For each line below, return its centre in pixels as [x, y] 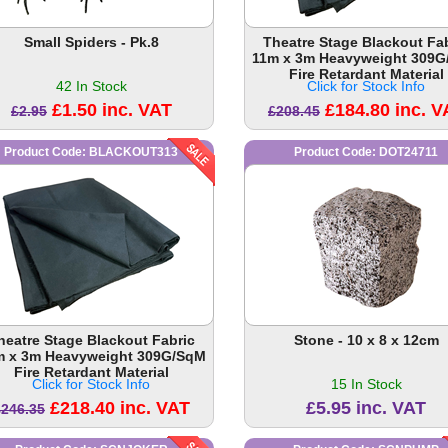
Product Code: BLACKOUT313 [91, 152]
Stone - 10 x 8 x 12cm [366, 340]
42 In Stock [91, 86]
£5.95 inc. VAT [366, 408]
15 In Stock [366, 384]
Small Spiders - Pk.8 [91, 42]
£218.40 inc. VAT [119, 408]
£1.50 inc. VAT [111, 110]
